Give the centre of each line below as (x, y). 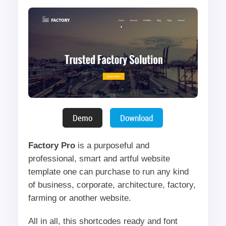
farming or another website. (79, 198)
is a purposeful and (112, 145)
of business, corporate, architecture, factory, (112, 185)
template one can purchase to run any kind (108, 172)
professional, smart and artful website (99, 158)
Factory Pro (51, 145)
